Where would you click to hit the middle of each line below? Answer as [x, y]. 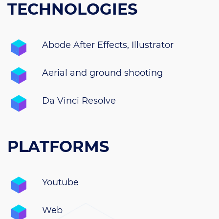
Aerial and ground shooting [102, 73]
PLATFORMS [58, 147]
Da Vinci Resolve [79, 101]
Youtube [60, 183]
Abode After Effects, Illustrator [108, 45]
